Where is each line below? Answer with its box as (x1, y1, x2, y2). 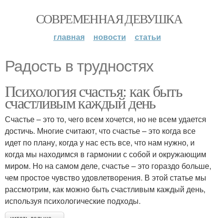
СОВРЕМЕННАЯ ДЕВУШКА (36, 10, 182, 27)
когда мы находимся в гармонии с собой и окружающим (5, 148, 206, 160)
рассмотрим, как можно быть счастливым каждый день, (5, 183, 205, 195)
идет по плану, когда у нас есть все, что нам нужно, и (5, 137, 195, 148)
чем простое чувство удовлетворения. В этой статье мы (5, 172, 206, 183)
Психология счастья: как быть (5, 80, 182, 101)
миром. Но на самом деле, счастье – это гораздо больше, (5, 160, 211, 171)
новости (93, 31, 126, 42)
